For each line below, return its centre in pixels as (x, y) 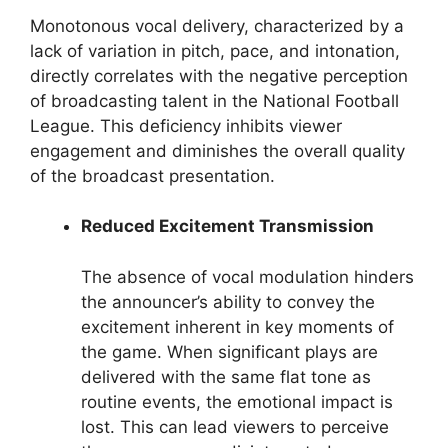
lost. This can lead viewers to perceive (235, 426)
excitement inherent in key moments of (237, 326)
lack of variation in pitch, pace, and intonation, (215, 50)
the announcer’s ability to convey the (228, 301)
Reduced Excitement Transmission (227, 226)
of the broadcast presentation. (152, 175)
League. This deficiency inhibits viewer (186, 125)
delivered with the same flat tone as (226, 376)
